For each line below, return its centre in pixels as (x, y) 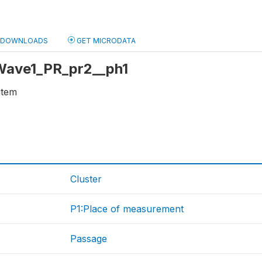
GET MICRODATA (105, 40)
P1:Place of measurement (127, 209)
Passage (89, 239)
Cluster (86, 179)
